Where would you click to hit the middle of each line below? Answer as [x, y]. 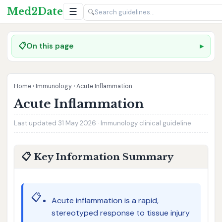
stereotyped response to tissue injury [120, 213]
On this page [50, 46]
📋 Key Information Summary [97, 157]
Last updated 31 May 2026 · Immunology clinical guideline [103, 123]
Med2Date [35, 11]
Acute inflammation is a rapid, [105, 200]
